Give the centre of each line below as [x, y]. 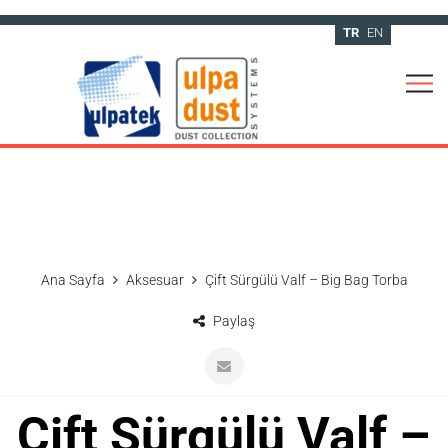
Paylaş [232, 321]
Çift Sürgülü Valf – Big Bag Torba [306, 280]
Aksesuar [154, 280]
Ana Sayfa [72, 280]
